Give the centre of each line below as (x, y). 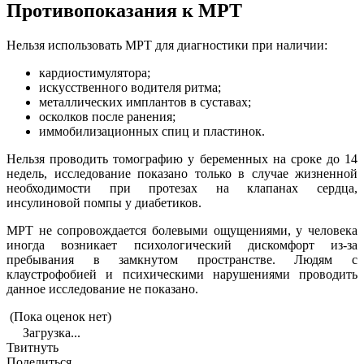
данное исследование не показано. (102, 288)
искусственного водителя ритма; (130, 87)
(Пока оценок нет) (59, 316)
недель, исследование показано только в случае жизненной (182, 173)
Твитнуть (32, 347)
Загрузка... (50, 332)
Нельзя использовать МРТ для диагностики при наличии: (167, 45)
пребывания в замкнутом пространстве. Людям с (182, 259)
